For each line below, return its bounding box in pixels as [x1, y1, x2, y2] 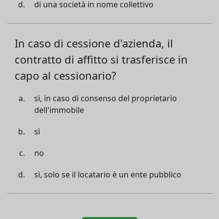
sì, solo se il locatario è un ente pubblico [34, 169, 181, 180]
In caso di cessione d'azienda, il [15, 36, 173, 50]
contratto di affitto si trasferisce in [15, 52, 188, 66]
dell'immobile [34, 105, 84, 115]
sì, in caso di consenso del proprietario [34, 93, 177, 104]
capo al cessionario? [15, 68, 116, 83]
